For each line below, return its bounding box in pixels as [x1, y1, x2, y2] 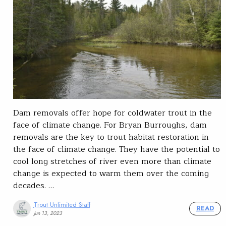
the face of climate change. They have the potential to [13, 143, 220, 156]
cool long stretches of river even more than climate [13, 155, 211, 168]
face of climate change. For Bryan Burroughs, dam [13, 119, 207, 132]
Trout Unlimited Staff [33, 199, 90, 209]
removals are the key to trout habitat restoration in [13, 131, 209, 144]
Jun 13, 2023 [33, 209, 62, 217]
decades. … [13, 179, 54, 193]
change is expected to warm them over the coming [13, 167, 209, 181]
